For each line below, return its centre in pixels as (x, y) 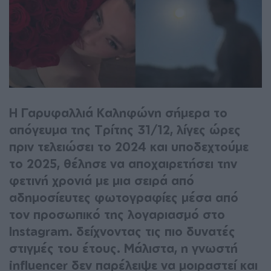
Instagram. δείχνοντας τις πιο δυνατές (122, 231)
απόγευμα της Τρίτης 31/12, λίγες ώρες (125, 129)
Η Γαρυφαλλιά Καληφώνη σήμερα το (118, 113)
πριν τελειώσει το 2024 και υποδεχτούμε (129, 146)
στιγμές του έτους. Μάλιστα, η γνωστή (123, 248)
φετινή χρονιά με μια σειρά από (102, 180)
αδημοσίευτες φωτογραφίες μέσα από (124, 197)
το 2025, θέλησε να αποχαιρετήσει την (123, 163)
